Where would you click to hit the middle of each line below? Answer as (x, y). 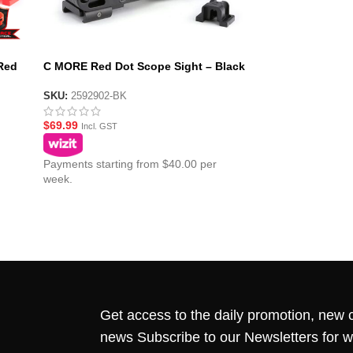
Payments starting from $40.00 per (130, 163)
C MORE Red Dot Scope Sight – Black (144, 66)
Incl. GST (99, 126)
